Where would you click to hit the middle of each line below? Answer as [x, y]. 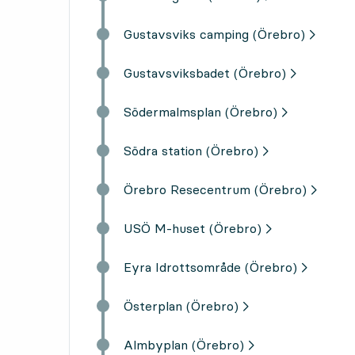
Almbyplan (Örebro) [184, 344]
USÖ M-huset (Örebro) [193, 228]
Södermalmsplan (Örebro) [200, 111]
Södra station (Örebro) [191, 150]
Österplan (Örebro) [181, 305]
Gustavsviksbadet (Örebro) [205, 73]
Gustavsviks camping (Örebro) [214, 34]
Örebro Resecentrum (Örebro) [215, 189]
